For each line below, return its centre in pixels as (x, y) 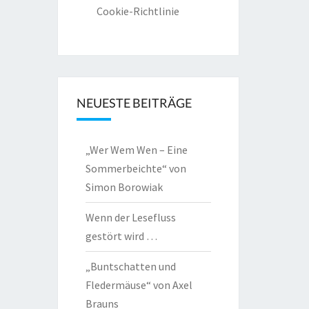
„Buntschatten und (130, 266)
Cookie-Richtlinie (138, 11)
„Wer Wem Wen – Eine (136, 150)
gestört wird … (121, 236)
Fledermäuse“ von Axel (139, 285)
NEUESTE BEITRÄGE (134, 103)
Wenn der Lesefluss (130, 217)
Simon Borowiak (124, 187)
